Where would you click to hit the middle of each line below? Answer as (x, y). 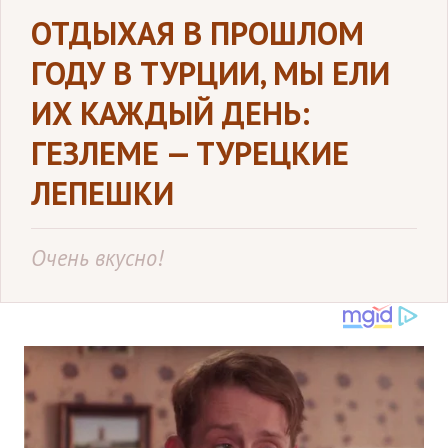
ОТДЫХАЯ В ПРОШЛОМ (197, 33)
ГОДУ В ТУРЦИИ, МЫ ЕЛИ (210, 73)
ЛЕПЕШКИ (102, 193)
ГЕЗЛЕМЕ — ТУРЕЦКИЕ (190, 153)
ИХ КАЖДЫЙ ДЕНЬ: (170, 113)
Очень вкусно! (97, 257)
